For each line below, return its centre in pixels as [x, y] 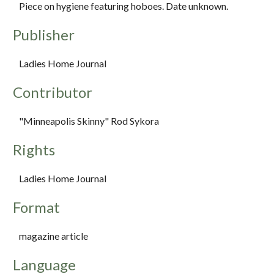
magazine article [54, 236]
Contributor [53, 92]
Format [36, 207]
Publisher [44, 35]
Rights [34, 150]
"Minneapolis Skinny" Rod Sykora [89, 121]
